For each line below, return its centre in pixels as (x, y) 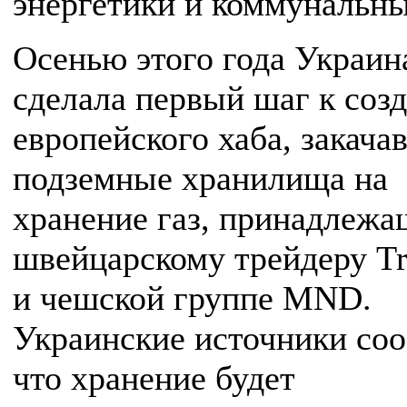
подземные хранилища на (200, 178)
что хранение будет (154, 378)
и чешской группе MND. (192, 298)
